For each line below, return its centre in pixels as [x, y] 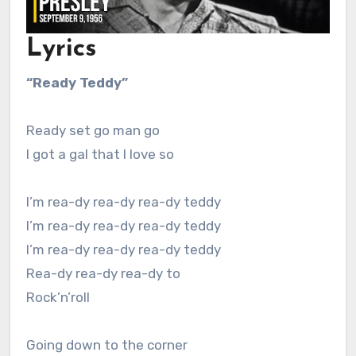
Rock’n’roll [58, 298]
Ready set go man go [93, 131]
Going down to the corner [106, 345]
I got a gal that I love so [100, 155]
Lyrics [61, 49]
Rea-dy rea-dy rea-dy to [103, 274]
